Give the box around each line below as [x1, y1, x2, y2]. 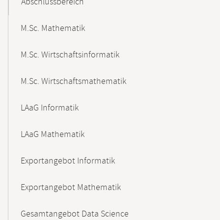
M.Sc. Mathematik [21, 23, 85, 34]
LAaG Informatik [21, 102, 79, 114]
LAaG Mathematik [21, 129, 84, 140]
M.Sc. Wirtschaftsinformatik [21, 49, 119, 61]
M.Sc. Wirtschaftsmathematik [21, 76, 126, 87]
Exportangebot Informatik [21, 155, 115, 167]
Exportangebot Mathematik [21, 182, 121, 193]
